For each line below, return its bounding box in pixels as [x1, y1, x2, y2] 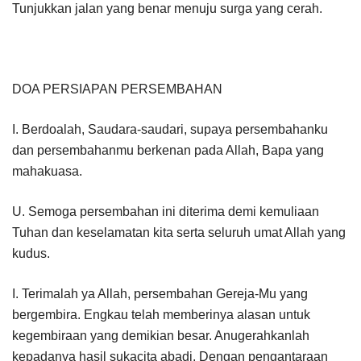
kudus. [12, 246, 50, 260]
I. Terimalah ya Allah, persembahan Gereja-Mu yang [12, 286, 308, 301]
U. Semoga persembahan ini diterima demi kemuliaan [12, 204, 319, 218]
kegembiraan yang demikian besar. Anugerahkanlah [12, 328, 309, 342]
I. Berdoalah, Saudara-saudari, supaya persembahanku [12, 122, 328, 136]
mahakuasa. [12, 164, 82, 178]
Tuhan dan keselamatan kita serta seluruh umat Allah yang [12, 225, 346, 239]
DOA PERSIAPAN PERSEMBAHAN [12, 81, 222, 96]
